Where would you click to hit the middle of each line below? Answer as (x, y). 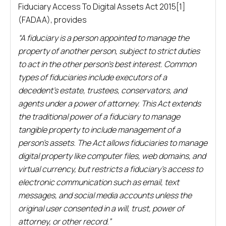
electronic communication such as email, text (99, 182)
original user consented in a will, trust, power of (101, 208)
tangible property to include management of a (99, 130)
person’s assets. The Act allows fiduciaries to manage (113, 143)
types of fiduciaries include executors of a (93, 77)
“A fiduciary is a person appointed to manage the (104, 38)
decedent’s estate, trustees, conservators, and (102, 90)
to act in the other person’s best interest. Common (107, 64)
